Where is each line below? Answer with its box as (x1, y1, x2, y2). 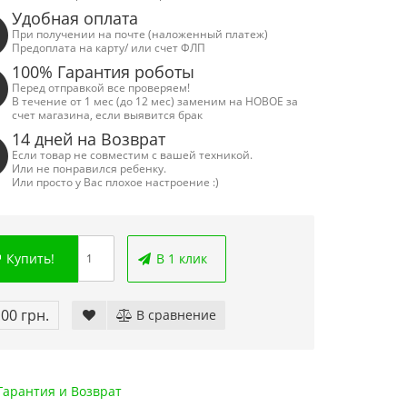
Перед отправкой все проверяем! (12, 80, 191, 94)
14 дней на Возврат (12, 128, 166, 150)
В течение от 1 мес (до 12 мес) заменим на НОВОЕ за (12, 94, 299, 108)
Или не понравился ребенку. (12, 161, 167, 175)
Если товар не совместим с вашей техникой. (12, 147, 253, 162)
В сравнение (133, 306, 217, 323)
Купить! (3, 250, 55, 267)
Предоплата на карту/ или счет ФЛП (12, 40, 206, 55)
